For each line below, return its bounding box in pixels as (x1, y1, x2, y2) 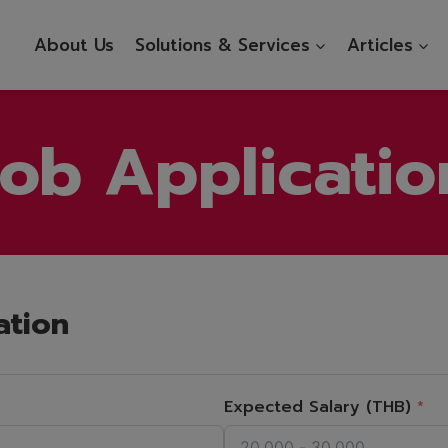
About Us (34, 31, 115, 58)
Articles (346, 31, 413, 58)
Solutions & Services (134, 31, 310, 58)
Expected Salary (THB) (224, 395, 411, 419)
